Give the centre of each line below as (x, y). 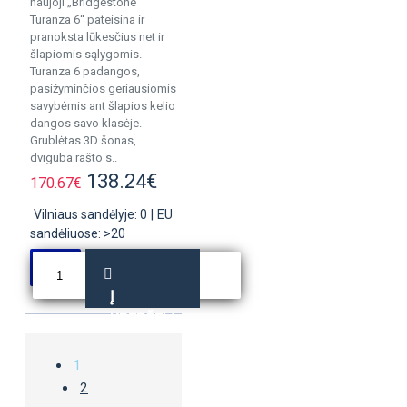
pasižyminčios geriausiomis (103, 89)
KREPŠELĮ (142, 319)
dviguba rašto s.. (74, 158)
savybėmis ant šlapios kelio (103, 106)
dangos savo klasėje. (86, 123)
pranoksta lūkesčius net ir (97, 37)
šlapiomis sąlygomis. (86, 54)
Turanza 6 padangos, (85, 71)
